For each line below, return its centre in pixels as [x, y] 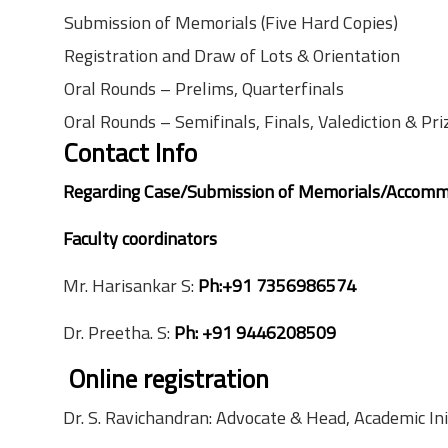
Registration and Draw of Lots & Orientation [232, 55]
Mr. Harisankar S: [128, 285]
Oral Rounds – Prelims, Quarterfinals [204, 88]
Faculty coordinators [140, 238]
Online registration [166, 378]
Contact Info [130, 152]
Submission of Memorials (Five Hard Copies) [231, 22]
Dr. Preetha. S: [118, 332]
